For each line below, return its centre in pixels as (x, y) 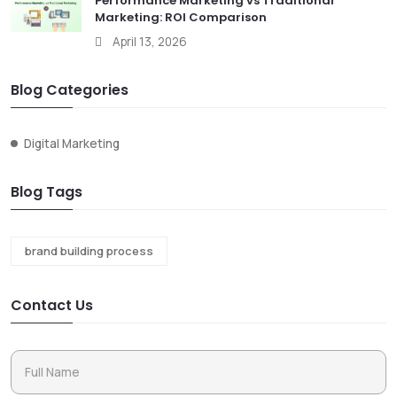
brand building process (89, 250)
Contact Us (52, 305)
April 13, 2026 (150, 41)
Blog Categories (70, 90)
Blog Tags (47, 191)
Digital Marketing (72, 143)
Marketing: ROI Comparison (181, 17)
